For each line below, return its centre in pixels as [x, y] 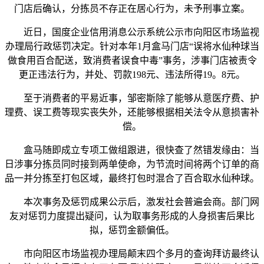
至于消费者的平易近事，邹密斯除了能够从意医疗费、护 [132, 98]
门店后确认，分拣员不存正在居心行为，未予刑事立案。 [132, 9]
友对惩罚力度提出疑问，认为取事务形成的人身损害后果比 [132, 216]
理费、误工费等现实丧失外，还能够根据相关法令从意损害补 [132, 113]
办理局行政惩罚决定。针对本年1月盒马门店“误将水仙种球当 [132, 47]
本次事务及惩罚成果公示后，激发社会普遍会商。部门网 [132, 202]
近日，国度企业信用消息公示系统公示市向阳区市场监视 [132, 32]
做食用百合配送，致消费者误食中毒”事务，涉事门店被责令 [132, 61]
